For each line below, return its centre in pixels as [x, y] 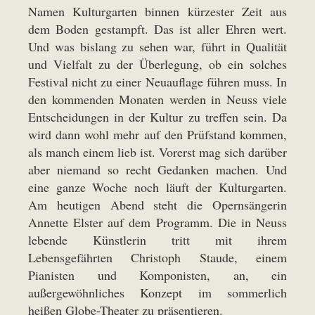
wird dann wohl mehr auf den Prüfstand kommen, [157, 135]
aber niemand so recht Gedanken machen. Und [157, 170]
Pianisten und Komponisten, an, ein [157, 275]
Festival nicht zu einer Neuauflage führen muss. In [157, 82]
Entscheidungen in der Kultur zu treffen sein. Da [157, 117]
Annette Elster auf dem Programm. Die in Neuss [157, 223]
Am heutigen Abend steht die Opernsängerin [157, 205]
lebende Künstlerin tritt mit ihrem [157, 240]
